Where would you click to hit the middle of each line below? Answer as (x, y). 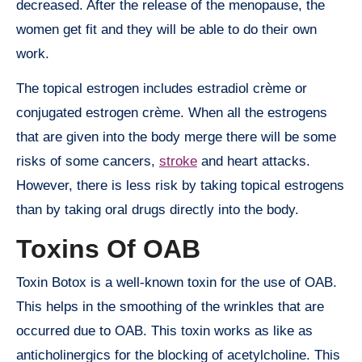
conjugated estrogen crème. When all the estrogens (172, 112)
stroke (178, 161)
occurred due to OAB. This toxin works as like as (164, 331)
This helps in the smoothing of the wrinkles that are (170, 307)
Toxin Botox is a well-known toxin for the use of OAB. (177, 283)
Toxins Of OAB (108, 248)
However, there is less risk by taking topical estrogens (180, 185)
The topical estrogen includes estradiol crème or (162, 88)
